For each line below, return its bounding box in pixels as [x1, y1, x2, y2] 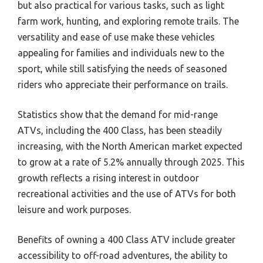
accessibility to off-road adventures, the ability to [18, 250, 228, 261]
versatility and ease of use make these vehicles [18, 32, 215, 42]
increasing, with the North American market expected [18, 141, 242, 151]
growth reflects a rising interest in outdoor [18, 173, 199, 183]
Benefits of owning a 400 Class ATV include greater [18, 234, 235, 245]
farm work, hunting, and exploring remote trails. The [18, 16, 239, 26]
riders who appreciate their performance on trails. [18, 79, 228, 90]
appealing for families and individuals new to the [18, 48, 224, 58]
